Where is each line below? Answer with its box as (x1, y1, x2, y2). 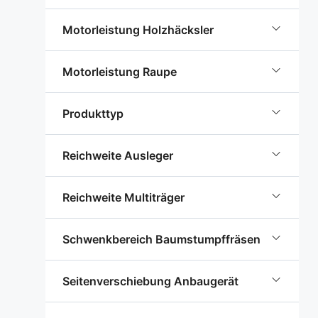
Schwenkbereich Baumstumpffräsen (62, 232, 261, 246)
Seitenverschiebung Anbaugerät (62, 274, 238, 288)
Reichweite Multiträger (62, 190, 185, 204)
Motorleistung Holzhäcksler (62, 23, 214, 37)
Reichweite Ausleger (62, 148, 173, 163)
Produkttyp (62, 106, 124, 121)
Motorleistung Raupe (62, 65, 177, 79)
